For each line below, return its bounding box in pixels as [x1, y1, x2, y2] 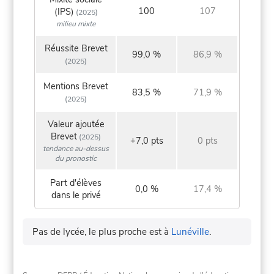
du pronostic [55, 154, 97, 164]
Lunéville [171, 226, 210, 239]
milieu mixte [56, 19, 96, 29]
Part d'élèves [50, 177, 102, 190]
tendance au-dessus [43, 144, 109, 154]
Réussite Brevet [44, 42, 108, 55]
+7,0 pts [130, 135, 163, 147]
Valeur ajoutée [47, 118, 105, 131]
